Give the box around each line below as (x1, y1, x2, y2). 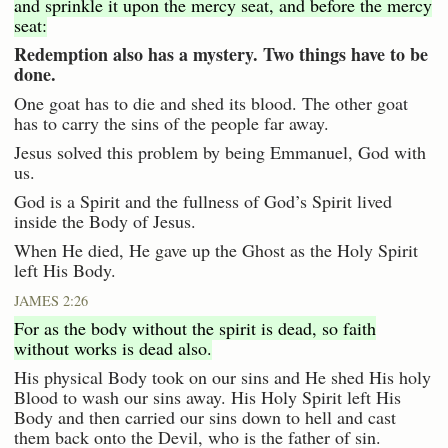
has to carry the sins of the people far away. (14, 111, 329, 136)
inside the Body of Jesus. (14, 209, 196, 234)
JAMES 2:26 (14, 291, 88, 311)
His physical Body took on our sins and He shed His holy (14, 365, 431, 390)
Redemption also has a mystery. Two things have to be (14, 41, 428, 68)
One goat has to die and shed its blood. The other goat (14, 91, 408, 116)
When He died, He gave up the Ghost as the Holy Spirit (14, 238, 418, 263)
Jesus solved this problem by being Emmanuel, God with (14, 140, 426, 165)
